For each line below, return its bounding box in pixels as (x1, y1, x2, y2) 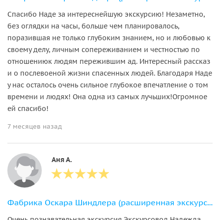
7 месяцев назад (7, 122, 62, 131)
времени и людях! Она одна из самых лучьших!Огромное (7, 92, 207, 101)
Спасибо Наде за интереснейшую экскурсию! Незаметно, (7, 9, 205, 19)
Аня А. (52, 155, 72, 164)
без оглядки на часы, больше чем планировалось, (7, 21, 179, 30)
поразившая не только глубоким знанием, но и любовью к (7, 33, 211, 42)
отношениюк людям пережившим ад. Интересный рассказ (7, 56, 210, 66)
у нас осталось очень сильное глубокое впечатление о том (7, 80, 208, 89)
